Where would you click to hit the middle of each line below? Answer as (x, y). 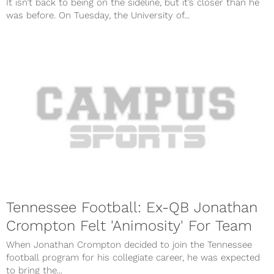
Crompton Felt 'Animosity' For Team (129, 225)
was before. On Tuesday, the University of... (98, 16)
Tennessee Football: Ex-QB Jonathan (132, 207)
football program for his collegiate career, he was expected (133, 257)
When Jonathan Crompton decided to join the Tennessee (129, 244)
